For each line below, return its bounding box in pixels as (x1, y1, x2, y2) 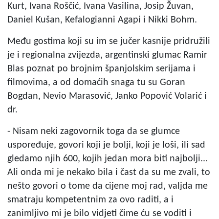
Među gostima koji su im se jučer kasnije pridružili (7, 37, 210, 46)
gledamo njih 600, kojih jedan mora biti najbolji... (7, 154, 208, 164)
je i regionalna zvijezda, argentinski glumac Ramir (7, 50, 207, 60)
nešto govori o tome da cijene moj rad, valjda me (7, 181, 208, 191)
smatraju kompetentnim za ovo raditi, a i (7, 195, 174, 205)
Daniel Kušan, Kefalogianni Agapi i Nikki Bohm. (7, 15, 197, 25)
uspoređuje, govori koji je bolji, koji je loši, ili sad (7, 140, 205, 150)
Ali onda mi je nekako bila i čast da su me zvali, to (7, 168, 210, 177)
